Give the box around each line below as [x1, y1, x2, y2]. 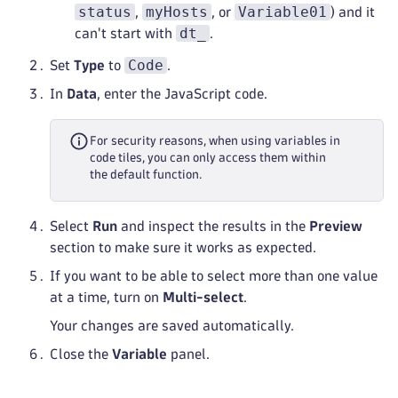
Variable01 [238, 4, 327, 20]
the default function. [90, 169, 202, 180]
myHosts [146, 4, 208, 20]
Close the [50, 347, 112, 361]
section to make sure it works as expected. [50, 241, 316, 254]
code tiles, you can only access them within [90, 152, 326, 163]
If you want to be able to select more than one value [50, 269, 378, 283]
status [78, 4, 131, 20]
